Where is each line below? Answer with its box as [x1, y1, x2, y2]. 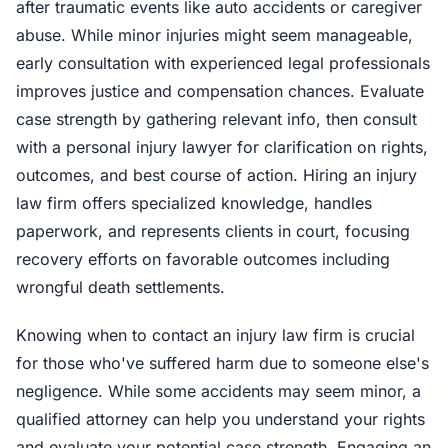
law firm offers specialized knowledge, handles [16, 193, 372, 213]
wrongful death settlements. [16, 277, 225, 297]
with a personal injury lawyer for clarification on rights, [16, 137, 428, 157]
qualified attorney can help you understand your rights [16, 409, 425, 429]
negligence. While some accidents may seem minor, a [16, 381, 421, 401]
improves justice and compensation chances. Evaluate [16, 81, 424, 101]
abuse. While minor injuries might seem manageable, [16, 25, 413, 45]
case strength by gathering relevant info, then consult [16, 109, 417, 129]
